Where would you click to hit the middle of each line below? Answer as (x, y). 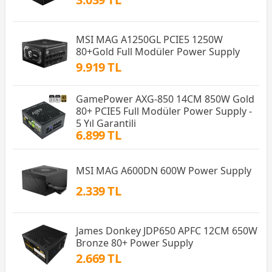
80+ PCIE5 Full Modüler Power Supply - (164, 111)
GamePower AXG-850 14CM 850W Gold (165, 99)
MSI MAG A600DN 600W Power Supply (164, 171)
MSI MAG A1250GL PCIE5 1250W (149, 39)
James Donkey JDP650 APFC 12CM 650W (167, 230)
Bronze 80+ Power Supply (134, 243)
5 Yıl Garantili (106, 123)
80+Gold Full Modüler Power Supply (158, 51)
